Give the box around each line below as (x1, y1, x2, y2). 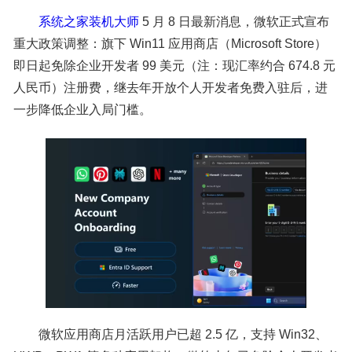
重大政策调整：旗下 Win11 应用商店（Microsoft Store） (13, 36, 327, 50)
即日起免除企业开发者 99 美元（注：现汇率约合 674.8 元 (13, 58, 335, 72)
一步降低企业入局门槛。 (13, 102, 152, 116)
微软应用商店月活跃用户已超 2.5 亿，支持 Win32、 (13, 327, 328, 341)
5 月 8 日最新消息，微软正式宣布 (138, 14, 329, 28)
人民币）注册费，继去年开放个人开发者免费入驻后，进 (13, 80, 328, 94)
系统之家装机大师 (38, 14, 139, 28)
